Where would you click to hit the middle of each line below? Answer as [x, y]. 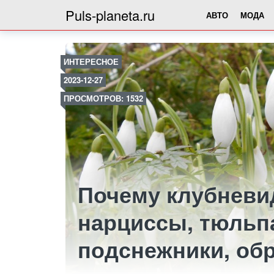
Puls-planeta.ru [110, 15]
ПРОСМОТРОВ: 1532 [103, 98]
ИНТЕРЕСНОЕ [91, 61]
